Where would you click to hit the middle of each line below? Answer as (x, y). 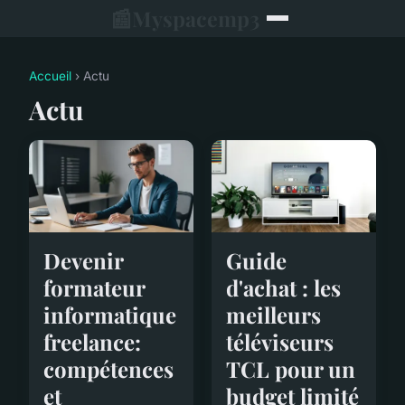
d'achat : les (283, 287)
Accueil (50, 76)
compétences (108, 369)
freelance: (92, 342)
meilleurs (273, 314)
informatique (110, 315)
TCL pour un (291, 368)
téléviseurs (280, 341)
